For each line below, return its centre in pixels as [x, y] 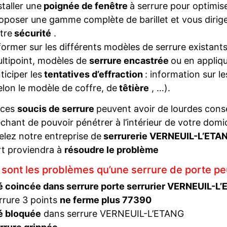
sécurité [31, 33]
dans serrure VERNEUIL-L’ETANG [112, 214]
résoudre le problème [111, 150]
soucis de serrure [57, 109]
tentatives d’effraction [93, 74]
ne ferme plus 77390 [105, 200]
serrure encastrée [130, 61]
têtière [133, 88]
